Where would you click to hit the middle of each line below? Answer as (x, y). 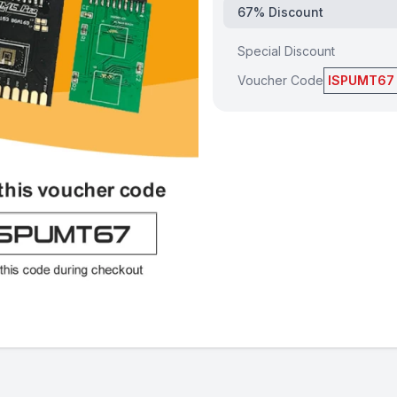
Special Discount (286, 51)
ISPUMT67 (361, 80)
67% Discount (280, 12)
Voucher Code (280, 80)
